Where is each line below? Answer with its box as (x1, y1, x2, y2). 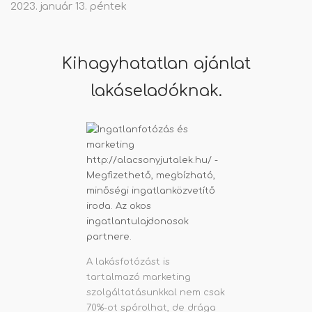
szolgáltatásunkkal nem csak (86, 288, 225, 298)
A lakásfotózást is (86, 257, 170, 267)
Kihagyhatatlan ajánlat (61, 55, 251, 73)
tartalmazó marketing (86, 272, 191, 283)
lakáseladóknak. (90, 82, 222, 100)
